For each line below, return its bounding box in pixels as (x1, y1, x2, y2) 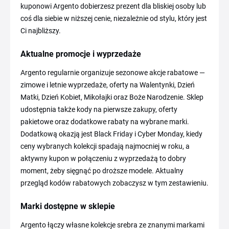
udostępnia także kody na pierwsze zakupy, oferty (20, 105, 177, 113)
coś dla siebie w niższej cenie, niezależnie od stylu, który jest (20, 14, 207, 22)
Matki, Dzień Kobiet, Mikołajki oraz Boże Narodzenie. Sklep (20, 93, 203, 101)
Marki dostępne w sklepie (20, 201, 115, 211)
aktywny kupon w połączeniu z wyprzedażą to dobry (20, 154, 186, 163)
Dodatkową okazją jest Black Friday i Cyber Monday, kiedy (20, 129, 202, 138)
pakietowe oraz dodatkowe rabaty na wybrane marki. (20, 117, 189, 126)
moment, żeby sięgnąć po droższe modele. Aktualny (20, 166, 184, 175)
